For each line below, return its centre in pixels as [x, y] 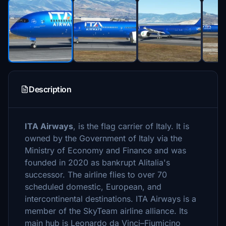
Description [50, 89]
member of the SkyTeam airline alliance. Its [106, 211]
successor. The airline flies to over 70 [96, 175]
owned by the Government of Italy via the [103, 138]
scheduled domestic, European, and [93, 187]
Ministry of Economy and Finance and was [105, 150]
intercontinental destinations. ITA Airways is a [110, 199]
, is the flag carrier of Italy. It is [131, 126]
